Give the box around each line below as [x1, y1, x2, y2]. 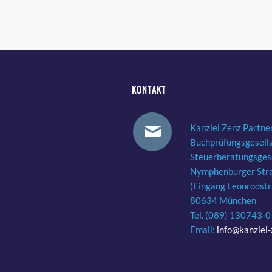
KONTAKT [132, 83, 166, 96]
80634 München [190, 194, 256, 206]
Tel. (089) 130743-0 [190, 209, 271, 220]
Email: [190, 223, 217, 235]
